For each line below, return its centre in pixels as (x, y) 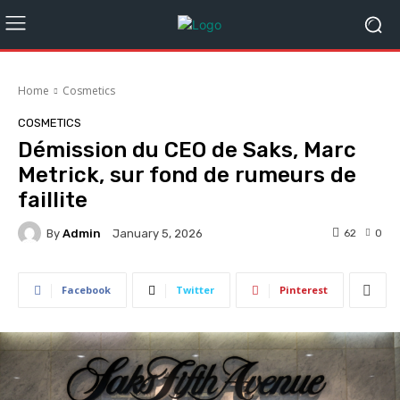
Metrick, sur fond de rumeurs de (187, 175)
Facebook (86, 290)
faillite (53, 200)
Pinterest (304, 290)
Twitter (195, 290)
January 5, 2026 (158, 234)
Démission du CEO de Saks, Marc (187, 150)
